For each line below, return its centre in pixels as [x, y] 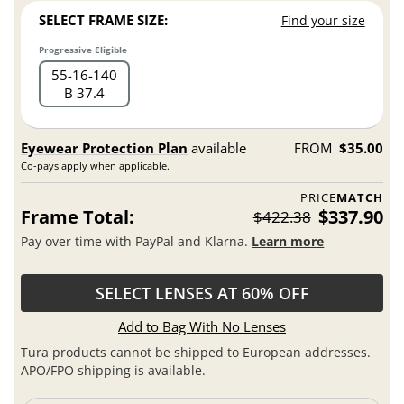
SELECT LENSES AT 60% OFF [202, 293]
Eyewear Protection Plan [105, 148]
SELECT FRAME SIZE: [104, 20]
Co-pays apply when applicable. [96, 165]
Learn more [288, 241]
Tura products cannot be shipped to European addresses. [196, 352]
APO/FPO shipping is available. [114, 370]
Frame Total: [78, 217]
